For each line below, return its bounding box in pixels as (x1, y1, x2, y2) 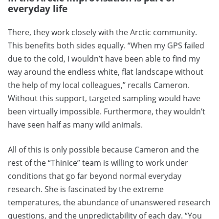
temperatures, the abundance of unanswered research (8, 197, 211, 208)
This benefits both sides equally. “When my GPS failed (8, 40, 204, 51)
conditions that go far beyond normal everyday (8, 170, 181, 181)
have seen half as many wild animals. (8, 119, 143, 130)
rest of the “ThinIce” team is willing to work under (8, 157, 188, 168)
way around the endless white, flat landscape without (8, 66, 203, 77)
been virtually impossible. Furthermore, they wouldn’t (8, 106, 205, 117)
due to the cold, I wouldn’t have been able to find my (8, 53, 200, 64)
